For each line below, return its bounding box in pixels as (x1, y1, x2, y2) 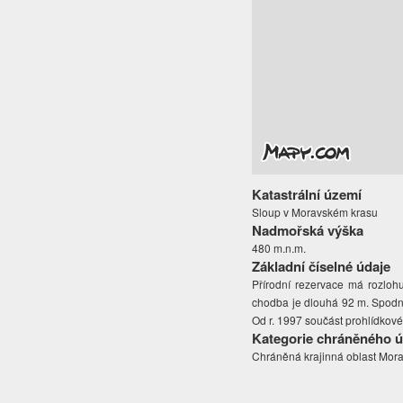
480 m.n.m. (252, 240, 307, 256)
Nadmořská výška (252, 220, 364, 241)
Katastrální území (252, 184, 363, 205)
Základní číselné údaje (252, 256, 391, 277)
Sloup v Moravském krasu (252, 204, 379, 220)
